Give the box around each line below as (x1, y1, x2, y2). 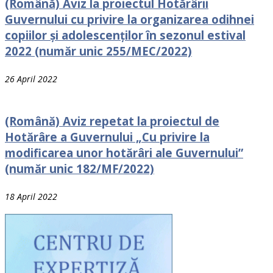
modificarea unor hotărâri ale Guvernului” (5, 145, 243, 161)
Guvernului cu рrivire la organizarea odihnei (5, 11, 254, 27)
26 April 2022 (5, 73, 57, 85)
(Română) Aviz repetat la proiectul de (5, 113, 219, 129)
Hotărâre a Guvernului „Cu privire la (5, 129, 210, 145)
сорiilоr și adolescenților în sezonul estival (5, 27, 246, 43)
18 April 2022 (5, 190, 57, 202)
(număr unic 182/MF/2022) (5, 161, 154, 177)
